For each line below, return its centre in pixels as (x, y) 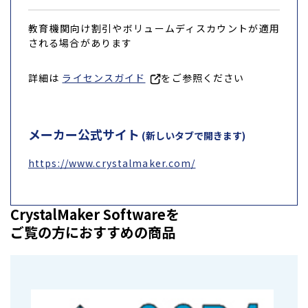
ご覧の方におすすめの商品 (93, 232)
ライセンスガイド (104, 77)
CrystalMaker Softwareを (95, 214)
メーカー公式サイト (84, 134)
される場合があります (80, 42)
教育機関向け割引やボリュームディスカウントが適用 (154, 28)
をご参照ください (203, 77)
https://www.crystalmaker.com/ (112, 163)
